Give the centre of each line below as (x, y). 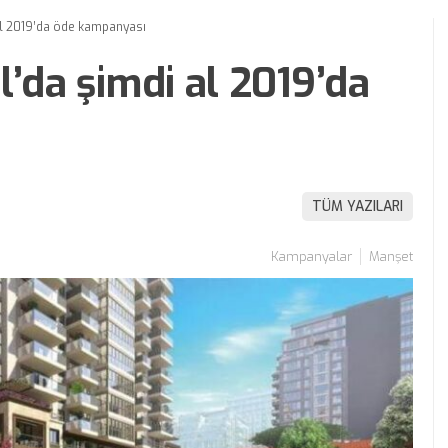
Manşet (391, 256)
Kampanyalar (311, 256)
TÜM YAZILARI (357, 206)
